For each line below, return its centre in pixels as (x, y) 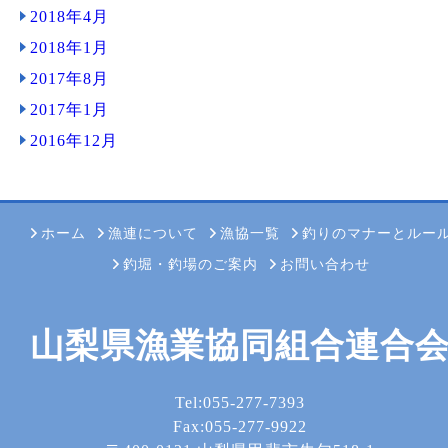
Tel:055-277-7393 (240, 402)
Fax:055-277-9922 (240, 426)
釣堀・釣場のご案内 (190, 264)
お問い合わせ (324, 264)
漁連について (152, 233)
